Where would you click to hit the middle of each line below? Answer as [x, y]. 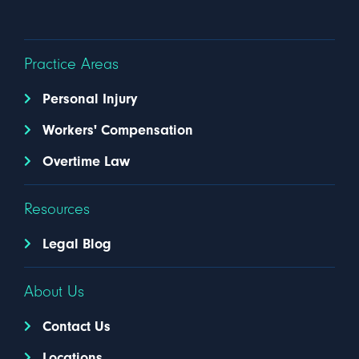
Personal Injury [89, 99]
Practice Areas [71, 64]
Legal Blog [77, 244]
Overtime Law [86, 161]
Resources [57, 209]
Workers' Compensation [117, 130]
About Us [54, 291]
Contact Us [76, 326]
